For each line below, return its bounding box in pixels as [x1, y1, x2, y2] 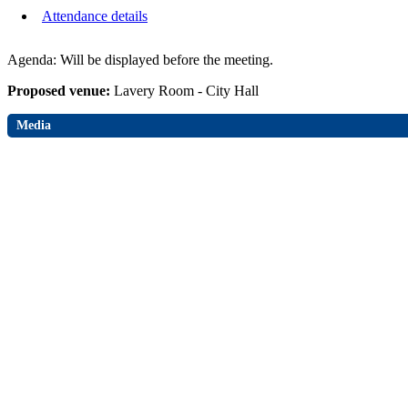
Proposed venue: [7, 83, 114, 99]
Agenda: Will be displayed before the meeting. [7, 52, 273, 68]
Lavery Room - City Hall [114, 83, 259, 99]
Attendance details [42, 8, 148, 25]
